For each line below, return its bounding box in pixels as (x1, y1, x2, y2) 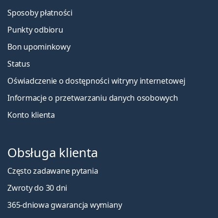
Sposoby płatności (7, 7, 73, 18)
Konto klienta (7, 109, 55, 121)
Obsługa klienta (7, 144, 98, 162)
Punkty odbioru (7, 24, 63, 36)
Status (7, 58, 30, 70)
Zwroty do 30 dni (7, 182, 68, 194)
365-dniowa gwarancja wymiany (7, 200, 122, 211)
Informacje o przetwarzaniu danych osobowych (7, 92, 178, 104)
